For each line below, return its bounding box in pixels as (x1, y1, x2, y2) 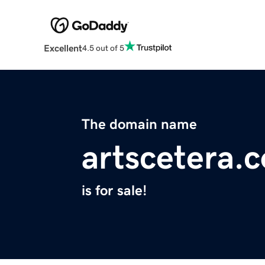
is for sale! (82, 183, 147, 198)
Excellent (43, 43, 82, 53)
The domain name (82, 117, 197, 132)
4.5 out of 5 (82, 43, 124, 52)
